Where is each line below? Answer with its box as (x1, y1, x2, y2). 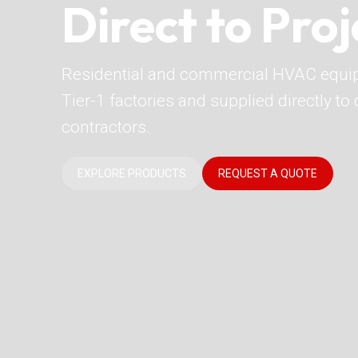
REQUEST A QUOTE (218, 166, 318, 180)
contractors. (62, 117, 151, 137)
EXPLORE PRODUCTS (78, 166, 187, 180)
